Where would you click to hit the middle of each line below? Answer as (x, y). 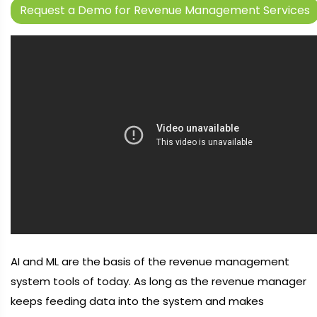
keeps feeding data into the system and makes (137, 301)
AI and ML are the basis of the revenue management (150, 261)
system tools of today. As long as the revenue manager (158, 281)
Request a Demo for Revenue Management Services (165, 10)
